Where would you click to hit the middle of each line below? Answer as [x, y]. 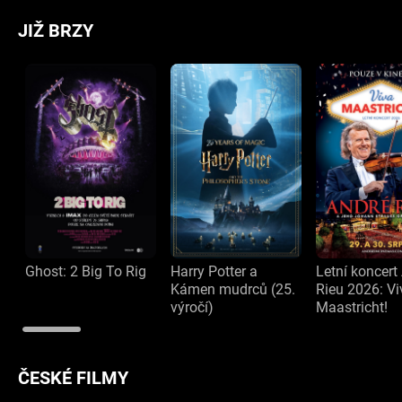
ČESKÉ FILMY [73, 377]
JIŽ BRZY [56, 31]
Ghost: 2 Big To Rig [86, 271]
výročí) [192, 307]
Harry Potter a [214, 271]
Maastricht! [352, 307]
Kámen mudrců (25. [233, 289]
